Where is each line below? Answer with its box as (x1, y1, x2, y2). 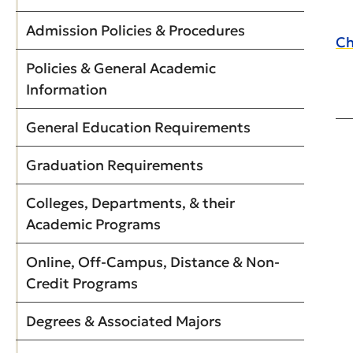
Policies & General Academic (26, 59, 216, 77)
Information (26, 80, 107, 98)
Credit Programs (26, 274, 138, 292)
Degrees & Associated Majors (26, 312, 221, 330)
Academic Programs (26, 215, 161, 233)
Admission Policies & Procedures (26, 21, 245, 39)
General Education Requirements (26, 118, 251, 136)
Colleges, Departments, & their (26, 194, 235, 212)
